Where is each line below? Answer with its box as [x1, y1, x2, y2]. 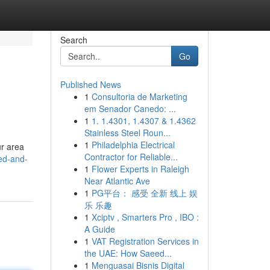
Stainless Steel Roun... [84, 127, 171, 139]
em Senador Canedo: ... [84, 102, 176, 115]
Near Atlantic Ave [84, 175, 150, 187]
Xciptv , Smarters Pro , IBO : [91, 211, 199, 223]
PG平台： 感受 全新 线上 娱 [91, 187, 198, 199]
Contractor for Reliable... [84, 151, 178, 163]
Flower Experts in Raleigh [91, 163, 189, 175]
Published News [60, 78, 121, 90]
